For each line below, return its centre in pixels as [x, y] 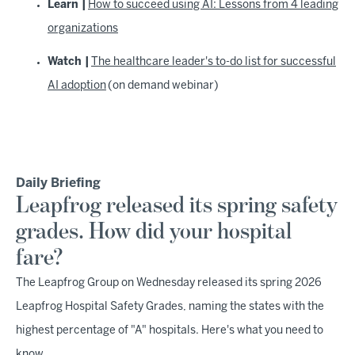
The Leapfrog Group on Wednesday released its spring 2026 [169, 283]
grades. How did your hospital [154, 232]
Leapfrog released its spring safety [177, 206]
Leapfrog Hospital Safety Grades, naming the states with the [170, 307]
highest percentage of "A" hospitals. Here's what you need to [170, 331]
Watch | [69, 62]
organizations [83, 29]
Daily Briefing [58, 183]
